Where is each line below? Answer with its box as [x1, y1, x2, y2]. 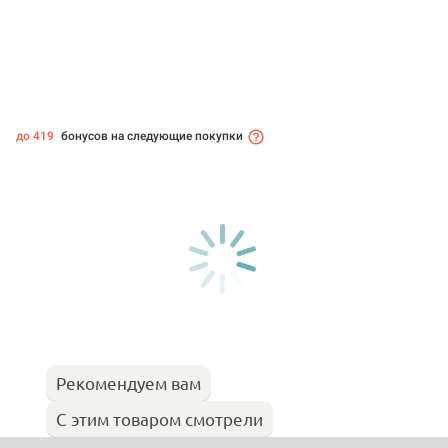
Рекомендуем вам [56, 372, 201, 394]
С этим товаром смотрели [56, 408, 263, 430]
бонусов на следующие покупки [58, 129, 243, 144]
